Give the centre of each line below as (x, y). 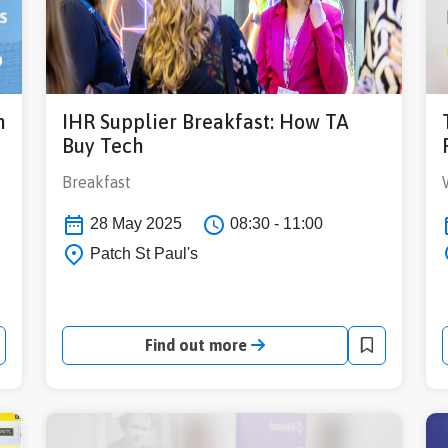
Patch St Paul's (142, 253)
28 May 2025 (134, 223)
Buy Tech (103, 145)
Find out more (198, 345)
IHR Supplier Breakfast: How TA (205, 121)
